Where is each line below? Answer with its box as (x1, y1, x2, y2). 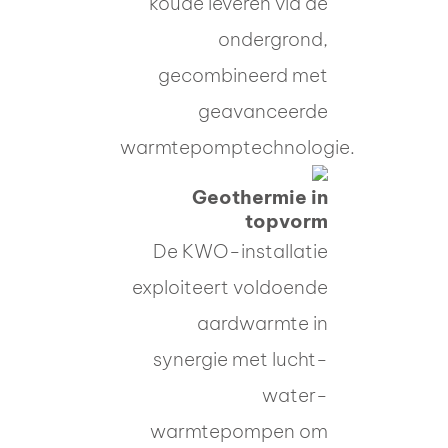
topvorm (245, 208, 328, 233)
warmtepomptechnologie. (120, 134, 355, 159)
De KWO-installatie (153, 238, 328, 263)
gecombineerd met (158, 62, 328, 87)
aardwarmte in (197, 310, 328, 335)
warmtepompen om (150, 418, 328, 443)
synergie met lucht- (153, 346, 328, 371)
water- (262, 382, 328, 407)
